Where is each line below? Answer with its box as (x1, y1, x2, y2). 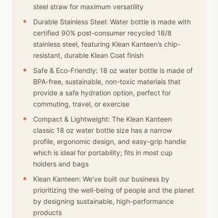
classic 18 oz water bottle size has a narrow (33, 126, 172, 134)
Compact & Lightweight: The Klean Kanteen (33, 114, 172, 123)
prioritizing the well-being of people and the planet (33, 185, 194, 194)
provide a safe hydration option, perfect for (33, 88, 171, 97)
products (33, 208, 62, 217)
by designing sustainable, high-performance (33, 197, 174, 205)
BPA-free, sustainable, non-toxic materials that (33, 77, 181, 86)
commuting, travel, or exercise (33, 99, 129, 108)
